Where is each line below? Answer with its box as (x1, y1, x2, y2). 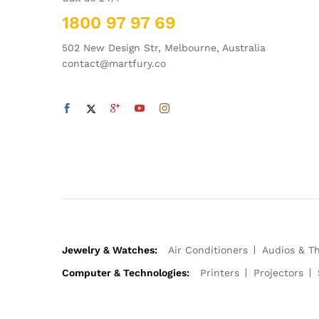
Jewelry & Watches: (62, 244, 157, 256)
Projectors (253, 266, 303, 278)
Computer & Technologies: (62, 266, 189, 278)
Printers (200, 266, 239, 278)
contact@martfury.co (62, 57, 166, 69)
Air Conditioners (168, 244, 248, 256)
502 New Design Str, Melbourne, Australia (62, 41, 266, 53)
